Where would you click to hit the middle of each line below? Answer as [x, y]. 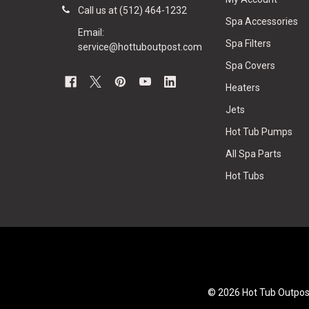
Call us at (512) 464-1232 [132, 11]
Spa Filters [249, 44]
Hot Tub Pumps [259, 132]
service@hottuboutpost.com [140, 47]
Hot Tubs [245, 176]
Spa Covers [251, 66]
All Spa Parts [254, 154]
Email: [91, 33]
